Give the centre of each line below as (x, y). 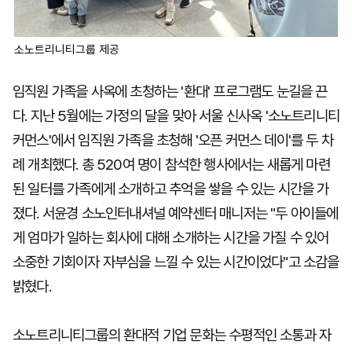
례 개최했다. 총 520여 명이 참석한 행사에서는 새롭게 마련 (171, 165)
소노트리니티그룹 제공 (67, 49)
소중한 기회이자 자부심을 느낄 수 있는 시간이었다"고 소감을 (176, 262)
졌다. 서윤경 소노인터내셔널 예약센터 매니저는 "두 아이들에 (176, 213)
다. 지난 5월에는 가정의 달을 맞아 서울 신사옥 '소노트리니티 (176, 116)
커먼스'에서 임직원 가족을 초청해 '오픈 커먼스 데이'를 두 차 (173, 140)
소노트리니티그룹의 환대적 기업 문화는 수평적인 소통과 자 (172, 335)
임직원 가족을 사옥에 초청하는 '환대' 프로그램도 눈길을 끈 (170, 92)
